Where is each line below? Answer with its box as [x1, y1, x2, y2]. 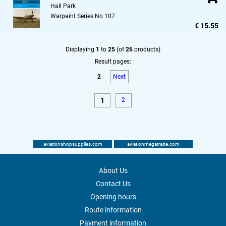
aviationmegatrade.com [127, 141, 180, 147]
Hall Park [50, 3, 76, 10]
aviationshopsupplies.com [43, 141, 102, 147]
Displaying [66, 46, 96, 53]
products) [133, 46, 160, 53]
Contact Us [95, 180, 131, 188]
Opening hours [90, 193, 136, 201]
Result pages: [95, 58, 131, 66]
